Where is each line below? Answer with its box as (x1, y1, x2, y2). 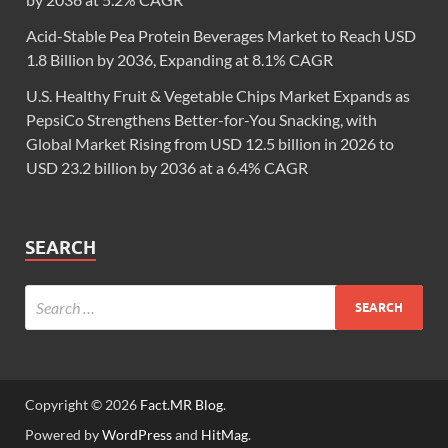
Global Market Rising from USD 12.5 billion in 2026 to (26, 134, 394, 154)
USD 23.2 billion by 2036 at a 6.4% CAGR (26, 158, 308, 178)
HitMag (201, 426, 248, 444)
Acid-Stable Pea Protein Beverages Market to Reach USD (26, 26, 416, 46)
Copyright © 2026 (25, 396, 140, 414)
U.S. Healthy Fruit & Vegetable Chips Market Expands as (26, 86, 410, 106)
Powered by (25, 426, 102, 444)
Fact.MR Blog (140, 396, 223, 414)
